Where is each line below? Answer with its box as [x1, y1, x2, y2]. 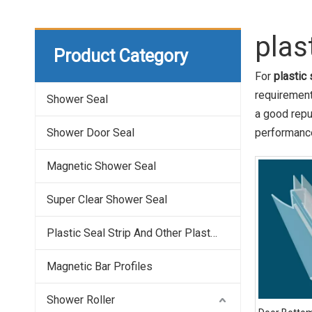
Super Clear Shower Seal [47, 193, 167, 206]
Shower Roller [47, 293, 115, 306]
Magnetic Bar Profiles [47, 260, 153, 273]
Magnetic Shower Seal [47, 159, 156, 173]
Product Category [54, 46, 188, 66]
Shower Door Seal [47, 126, 134, 139]
